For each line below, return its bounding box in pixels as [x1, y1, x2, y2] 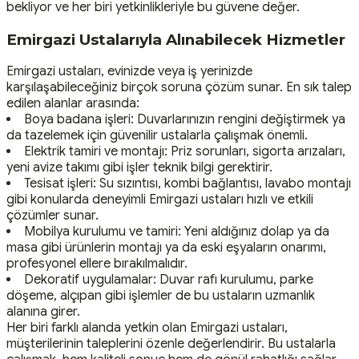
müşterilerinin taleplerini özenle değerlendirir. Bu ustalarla [6, 336, 336, 353]
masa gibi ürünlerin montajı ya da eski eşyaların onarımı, [6, 240, 326, 256]
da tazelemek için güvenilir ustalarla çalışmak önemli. [6, 127, 308, 144]
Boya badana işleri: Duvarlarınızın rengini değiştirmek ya [24, 111, 345, 128]
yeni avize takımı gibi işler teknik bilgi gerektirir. [6, 159, 272, 176]
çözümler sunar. [6, 208, 99, 224]
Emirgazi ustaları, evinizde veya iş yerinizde [6, 63, 252, 80]
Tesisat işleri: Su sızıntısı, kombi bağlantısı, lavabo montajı [24, 175, 351, 192]
